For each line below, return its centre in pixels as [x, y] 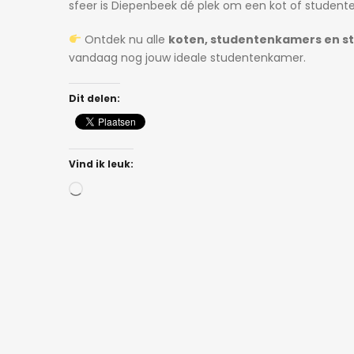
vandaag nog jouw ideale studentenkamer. [187, 58]
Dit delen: [94, 98]
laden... [101, 224]
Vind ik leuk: [101, 164]
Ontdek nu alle [124, 40]
